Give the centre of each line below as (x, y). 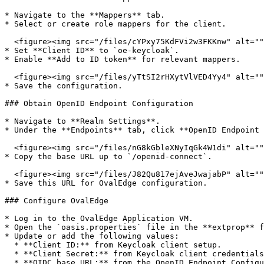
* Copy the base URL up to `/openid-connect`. (108, 156)
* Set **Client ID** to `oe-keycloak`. (92, 50)
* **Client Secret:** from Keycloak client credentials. (9, 254)
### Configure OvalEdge (57, 201)
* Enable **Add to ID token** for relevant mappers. (123, 59)
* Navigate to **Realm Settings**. (82, 121)
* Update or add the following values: (92, 236)
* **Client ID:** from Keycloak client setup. (9, 245)
